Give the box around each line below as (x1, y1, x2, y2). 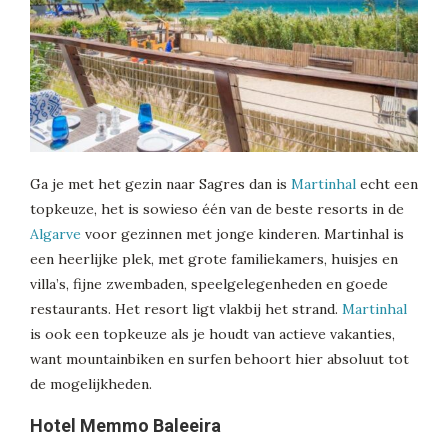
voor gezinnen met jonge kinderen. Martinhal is (81, 224, 404, 243)
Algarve (30, 224, 81, 243)
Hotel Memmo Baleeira (30, 414, 221, 436)
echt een (356, 174, 418, 193)
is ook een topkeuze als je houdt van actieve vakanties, (30, 324, 395, 343)
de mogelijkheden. (30, 374, 152, 393)
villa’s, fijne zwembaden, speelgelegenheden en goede (30, 274, 388, 293)
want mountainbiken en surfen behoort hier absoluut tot (30, 349, 409, 368)
